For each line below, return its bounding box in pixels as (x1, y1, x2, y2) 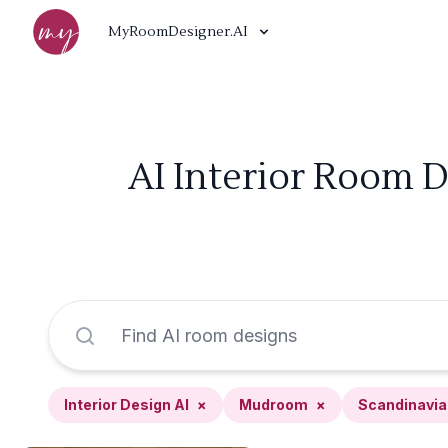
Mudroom (239, 396, 308, 413)
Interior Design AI (64, 396, 189, 413)
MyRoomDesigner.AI (108, 23, 248, 41)
